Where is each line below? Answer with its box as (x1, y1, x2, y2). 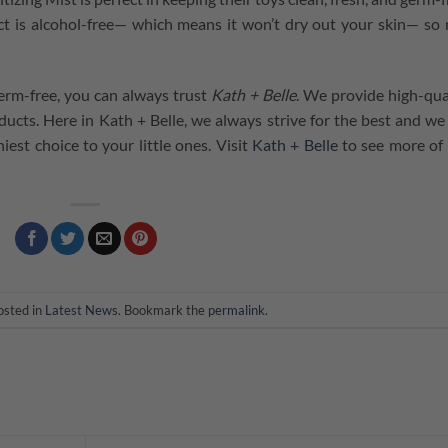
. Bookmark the (117, 301, 208, 318)
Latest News (44, 301, 118, 318)
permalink (207, 301, 265, 318)
